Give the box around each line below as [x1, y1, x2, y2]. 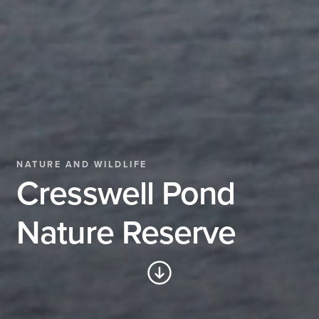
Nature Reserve [16, 213, 236, 253]
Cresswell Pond [16, 174, 236, 214]
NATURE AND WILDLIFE [16, 159, 147, 171]
